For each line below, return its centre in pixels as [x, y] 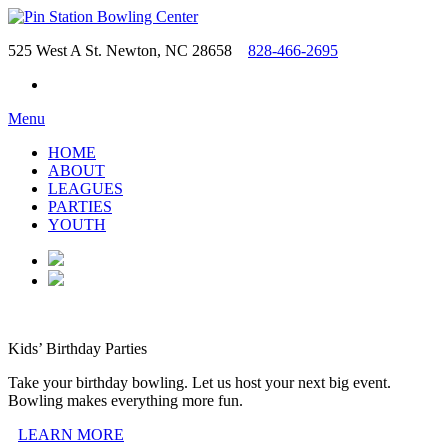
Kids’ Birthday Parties [77, 348]
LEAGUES [85, 188]
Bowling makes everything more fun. [125, 400]
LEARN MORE [71, 434]
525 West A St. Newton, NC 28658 [126, 50]
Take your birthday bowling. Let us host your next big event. [199, 382]
